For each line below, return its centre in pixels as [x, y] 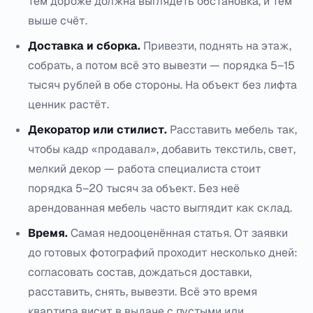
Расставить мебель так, [232, 130]
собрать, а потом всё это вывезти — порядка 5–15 [161, 65]
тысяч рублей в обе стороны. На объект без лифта [162, 85]
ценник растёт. [68, 104]
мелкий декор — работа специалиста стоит [145, 169]
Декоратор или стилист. [97, 130]
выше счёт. [58, 21]
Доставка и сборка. [84, 46]
